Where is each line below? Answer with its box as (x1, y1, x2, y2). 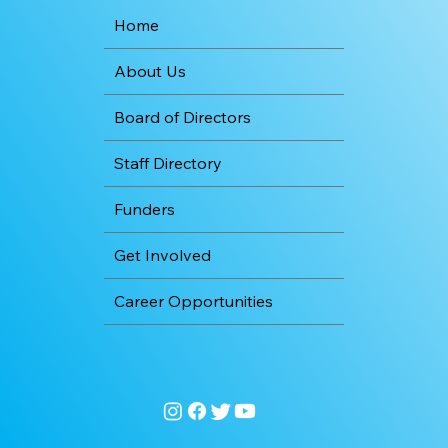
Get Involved (114, 244, 211, 265)
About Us (114, 60, 186, 81)
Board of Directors (114, 106, 251, 127)
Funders (114, 198, 175, 219)
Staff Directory (114, 152, 222, 173)
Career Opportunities (114, 290, 273, 311)
